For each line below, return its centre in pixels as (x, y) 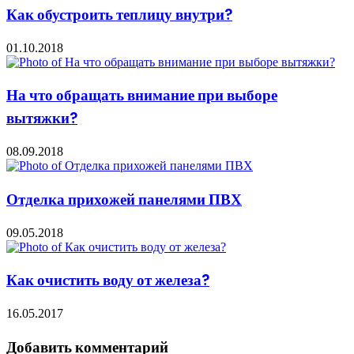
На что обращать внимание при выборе (142, 96)
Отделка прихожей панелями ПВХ (124, 199)
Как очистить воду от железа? (108, 281)
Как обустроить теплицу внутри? (119, 14)
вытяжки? (42, 119)
